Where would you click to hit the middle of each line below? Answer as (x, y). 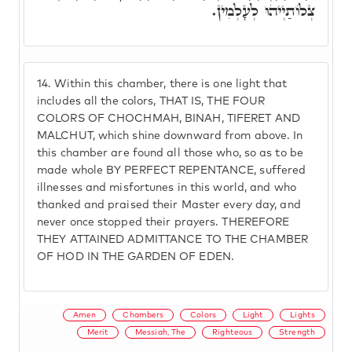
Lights (302, 315)
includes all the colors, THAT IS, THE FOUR (151, 101)
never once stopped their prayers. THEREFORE (163, 222)
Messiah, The (161, 332)
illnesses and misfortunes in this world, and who (167, 188)
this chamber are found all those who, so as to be (170, 153)
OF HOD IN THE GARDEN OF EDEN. (136, 257)
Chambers (143, 315)
